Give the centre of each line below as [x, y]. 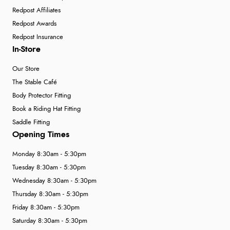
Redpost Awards [34, 24]
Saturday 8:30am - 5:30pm [50, 221]
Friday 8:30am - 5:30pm [46, 208]
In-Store [26, 50]
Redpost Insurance [38, 37]
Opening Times [41, 135]
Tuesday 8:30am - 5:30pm [49, 168]
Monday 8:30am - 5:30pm [49, 155]
